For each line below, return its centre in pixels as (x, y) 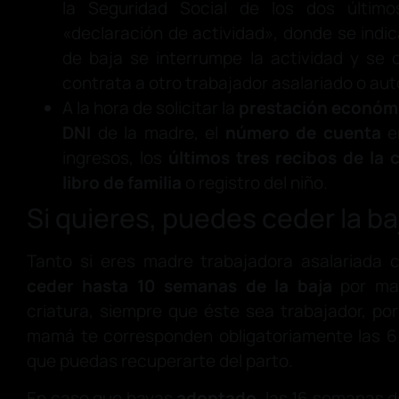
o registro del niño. (255, 183)
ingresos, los (115, 158)
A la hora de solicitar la (151, 108)
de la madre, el (158, 133)
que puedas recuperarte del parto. (160, 361)
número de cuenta (303, 133)
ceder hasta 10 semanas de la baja (179, 286)
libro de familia (122, 183)
